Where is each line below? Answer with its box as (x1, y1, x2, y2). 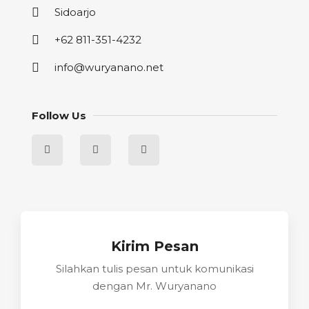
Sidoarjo (54, 6, 96, 19)
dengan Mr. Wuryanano (92, 279, 217, 293)
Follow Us (32, 109, 86, 123)
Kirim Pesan (110, 238, 199, 255)
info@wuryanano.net (54, 61, 163, 74)
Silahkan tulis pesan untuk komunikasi (55, 262, 254, 276)
